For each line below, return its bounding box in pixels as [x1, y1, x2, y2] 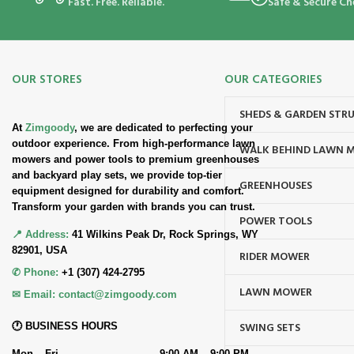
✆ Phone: [12, 266, 58, 279]
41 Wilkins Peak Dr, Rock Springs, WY [72, 228, 258, 241]
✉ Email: [12, 288, 55, 301]
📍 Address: [12, 228, 69, 241]
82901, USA [12, 244, 67, 257]
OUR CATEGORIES [224, 70, 323, 90]
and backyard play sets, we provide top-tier [12, 169, 222, 182]
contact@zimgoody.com [58, 288, 177, 301]
